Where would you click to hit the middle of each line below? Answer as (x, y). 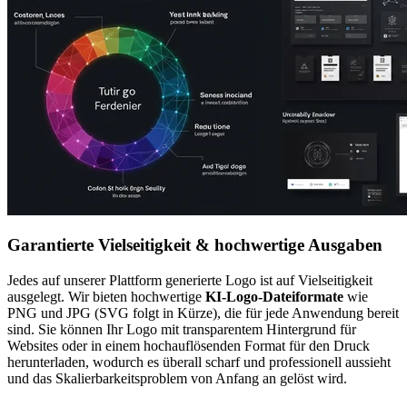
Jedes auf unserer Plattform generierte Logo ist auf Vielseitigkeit (190, 280)
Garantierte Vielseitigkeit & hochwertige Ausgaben (195, 245)
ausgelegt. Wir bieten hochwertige (106, 296)
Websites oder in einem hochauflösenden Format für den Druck (189, 345)
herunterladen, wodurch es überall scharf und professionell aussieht (199, 362)
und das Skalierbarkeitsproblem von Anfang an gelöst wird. (177, 378)
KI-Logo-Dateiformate (274, 296)
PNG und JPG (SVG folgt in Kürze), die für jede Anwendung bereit (203, 313)
